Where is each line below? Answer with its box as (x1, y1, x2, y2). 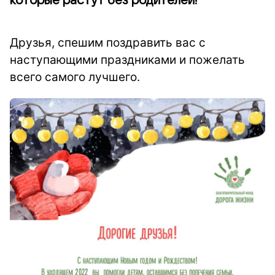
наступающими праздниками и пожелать (10, 53, 245, 67)
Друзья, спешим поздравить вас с (10, 36, 206, 50)
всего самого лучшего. (10, 70, 140, 84)
